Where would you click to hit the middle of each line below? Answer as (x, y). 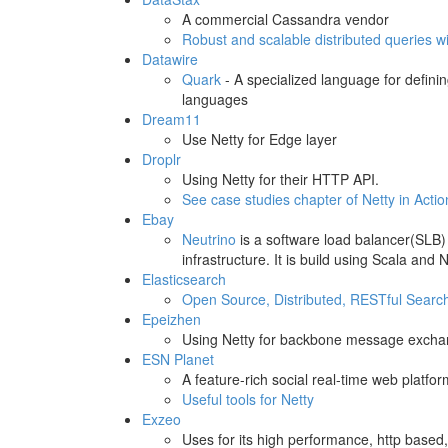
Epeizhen (171, 319)
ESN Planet (178, 359)
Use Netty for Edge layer (259, 139)
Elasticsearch (184, 279)
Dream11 (171, 119)
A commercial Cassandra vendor (285, 19)
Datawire (170, 59)
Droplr (161, 159)
